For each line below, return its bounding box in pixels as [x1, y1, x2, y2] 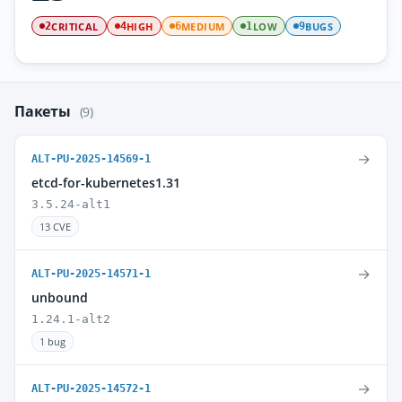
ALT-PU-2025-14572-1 [31, 382, 151, 395]
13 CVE [39, 220, 71, 233]
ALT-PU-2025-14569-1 [31, 153, 151, 165]
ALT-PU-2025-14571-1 [31, 267, 151, 280]
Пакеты [14, 101, 74, 121]
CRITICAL [51, 19, 99, 33]
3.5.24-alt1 [31, 197, 110, 211]
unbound [31, 289, 88, 306]
